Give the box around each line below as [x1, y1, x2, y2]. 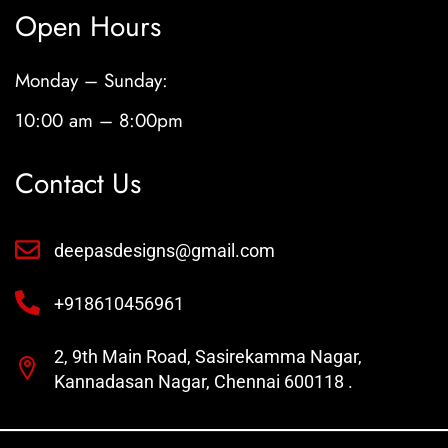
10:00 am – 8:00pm [15, 107, 183, 135]
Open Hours [15, 6, 161, 48]
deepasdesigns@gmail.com [54, 240, 276, 262]
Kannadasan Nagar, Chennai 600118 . [54, 371, 354, 393]
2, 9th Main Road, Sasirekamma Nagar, [54, 346, 363, 368]
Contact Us [15, 163, 141, 205]
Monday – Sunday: [15, 67, 168, 95]
